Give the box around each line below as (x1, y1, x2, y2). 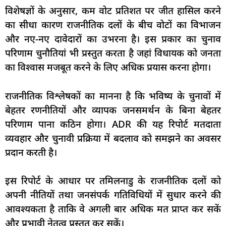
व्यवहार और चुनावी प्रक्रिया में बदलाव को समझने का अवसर (5, 131, 221, 145)
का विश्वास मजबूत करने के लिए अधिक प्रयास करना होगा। (5, 61, 211, 74)
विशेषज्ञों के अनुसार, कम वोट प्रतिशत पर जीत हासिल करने (5, 4, 221, 18)
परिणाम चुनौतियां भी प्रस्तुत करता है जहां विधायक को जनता (5, 46, 221, 60)
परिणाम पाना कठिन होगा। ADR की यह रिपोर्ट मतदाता (5, 117, 221, 131)
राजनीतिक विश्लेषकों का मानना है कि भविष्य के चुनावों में (5, 89, 221, 102)
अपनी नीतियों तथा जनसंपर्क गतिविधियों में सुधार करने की (5, 188, 221, 202)
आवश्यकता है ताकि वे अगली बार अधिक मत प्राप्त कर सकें (5, 202, 221, 216)
